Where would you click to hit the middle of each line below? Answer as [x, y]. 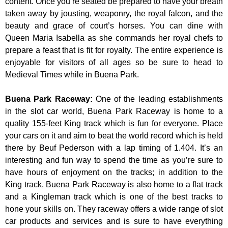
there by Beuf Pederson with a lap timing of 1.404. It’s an [114, 148]
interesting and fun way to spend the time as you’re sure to [114, 160]
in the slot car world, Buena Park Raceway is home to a [114, 111]
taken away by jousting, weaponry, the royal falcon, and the [114, 14]
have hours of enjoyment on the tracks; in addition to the [114, 173]
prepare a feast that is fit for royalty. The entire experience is [114, 50]
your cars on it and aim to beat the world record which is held [114, 136]
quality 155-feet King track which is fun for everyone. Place [114, 124]
